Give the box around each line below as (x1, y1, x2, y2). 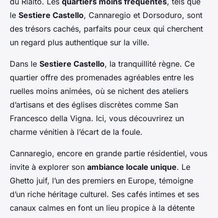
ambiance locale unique (87, 162, 177, 172)
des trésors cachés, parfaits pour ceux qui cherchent (10, 24, 203, 34)
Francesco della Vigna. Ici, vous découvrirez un (10, 113, 184, 124)
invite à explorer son (10, 162, 87, 172)
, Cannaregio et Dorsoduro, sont (84, 10, 202, 20)
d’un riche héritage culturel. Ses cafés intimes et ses (10, 189, 199, 200)
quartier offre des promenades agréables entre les (10, 73, 194, 83)
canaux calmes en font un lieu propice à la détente (10, 203, 195, 213)
